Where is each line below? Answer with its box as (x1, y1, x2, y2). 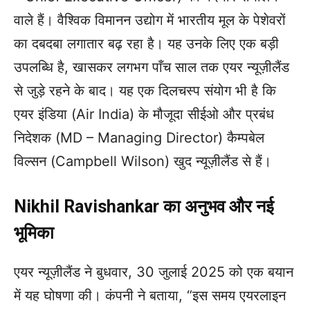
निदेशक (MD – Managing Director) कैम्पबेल (14, 129, 264, 147)
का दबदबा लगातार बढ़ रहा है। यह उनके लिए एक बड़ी (14, 35, 279, 53)
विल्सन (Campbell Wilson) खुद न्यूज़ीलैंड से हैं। (14, 153, 271, 170)
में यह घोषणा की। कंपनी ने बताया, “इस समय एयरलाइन (14, 287, 286, 304)
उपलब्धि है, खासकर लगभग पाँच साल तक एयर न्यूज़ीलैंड (14, 59, 289, 76)
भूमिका (14, 223, 54, 244)
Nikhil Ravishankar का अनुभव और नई (14, 197, 274, 217)
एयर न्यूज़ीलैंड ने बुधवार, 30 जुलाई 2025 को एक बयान (14, 264, 293, 281)
